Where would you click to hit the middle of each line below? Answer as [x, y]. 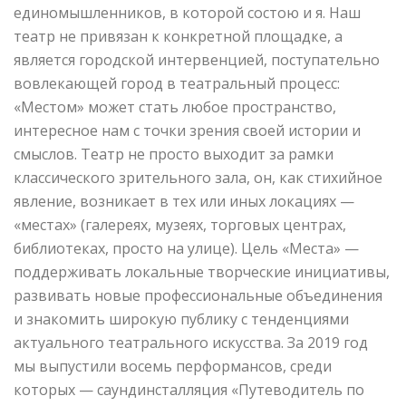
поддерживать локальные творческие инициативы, [202, 271]
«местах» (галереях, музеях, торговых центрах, [180, 224]
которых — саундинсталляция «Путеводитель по [189, 389]
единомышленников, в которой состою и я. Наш [187, 12]
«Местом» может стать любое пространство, [175, 106]
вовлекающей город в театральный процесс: [177, 83]
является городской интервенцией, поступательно [197, 59]
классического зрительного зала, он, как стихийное [198, 177]
